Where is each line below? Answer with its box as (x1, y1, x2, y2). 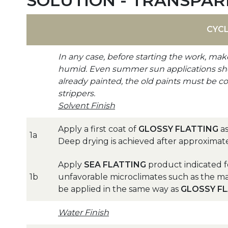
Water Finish (58, 208, 109, 218)
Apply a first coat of (58, 124, 138, 134)
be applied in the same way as (58, 184, 181, 194)
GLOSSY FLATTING (138, 124, 218, 134)
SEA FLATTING (84, 160, 146, 170)
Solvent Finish (58, 101, 115, 111)
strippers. (58, 89, 95, 99)
